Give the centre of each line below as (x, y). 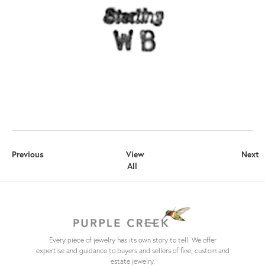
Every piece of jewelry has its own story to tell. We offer (132, 240)
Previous (28, 154)
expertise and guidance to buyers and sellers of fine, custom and (132, 251)
